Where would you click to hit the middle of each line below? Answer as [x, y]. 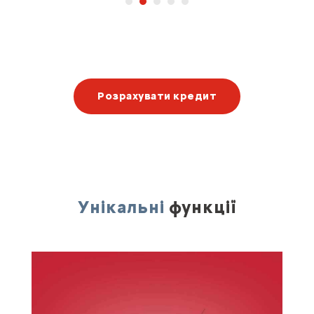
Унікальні [121, 207]
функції [200, 207]
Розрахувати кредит [157, 96]
